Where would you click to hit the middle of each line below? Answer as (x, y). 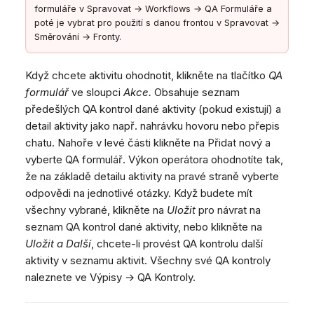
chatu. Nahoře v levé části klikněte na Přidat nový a (148, 142)
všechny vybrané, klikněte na (96, 210)
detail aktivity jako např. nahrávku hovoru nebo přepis (152, 125)
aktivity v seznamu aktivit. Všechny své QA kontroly (148, 260)
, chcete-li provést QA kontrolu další (177, 243)
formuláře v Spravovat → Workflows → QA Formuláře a (153, 8)
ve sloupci (96, 92)
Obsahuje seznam (196, 92)
